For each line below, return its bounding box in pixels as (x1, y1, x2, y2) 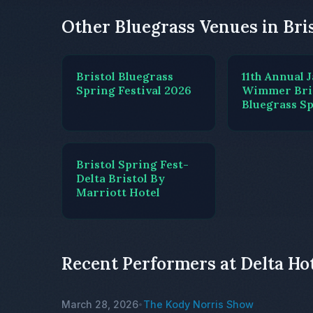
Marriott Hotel (76, 185, 160, 200)
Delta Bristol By (76, 171, 165, 186)
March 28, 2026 (61, 298, 138, 310)
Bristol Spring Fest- (76, 157, 189, 172)
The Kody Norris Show (143, 298, 254, 310)
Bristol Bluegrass (76, 69, 173, 84)
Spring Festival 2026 (76, 83, 191, 98)
